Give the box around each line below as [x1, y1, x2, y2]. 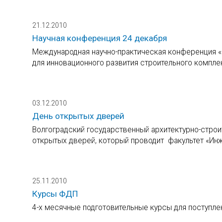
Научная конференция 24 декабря [32, 33, 167, 43]
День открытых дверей [32, 111, 124, 121]
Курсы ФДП [32, 188, 78, 199]
